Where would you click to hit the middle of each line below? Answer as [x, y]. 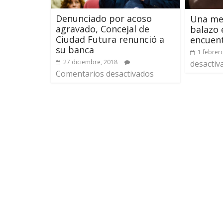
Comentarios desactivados [105, 73]
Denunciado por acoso [104, 18]
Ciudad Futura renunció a [110, 39]
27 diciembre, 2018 [90, 62]
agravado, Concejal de [103, 29]
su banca [75, 50]
